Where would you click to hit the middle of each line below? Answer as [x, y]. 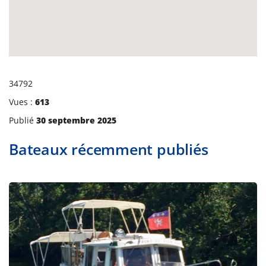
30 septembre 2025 [76, 121]
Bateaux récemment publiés [109, 149]
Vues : [21, 102]
